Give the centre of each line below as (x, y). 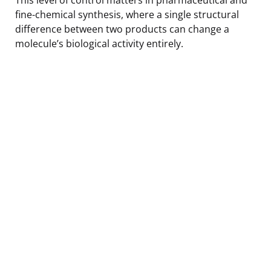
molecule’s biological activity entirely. (99, 43)
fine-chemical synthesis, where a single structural (127, 14)
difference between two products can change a (122, 29)
